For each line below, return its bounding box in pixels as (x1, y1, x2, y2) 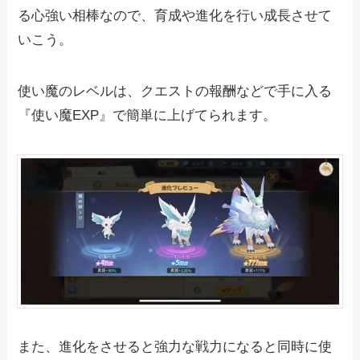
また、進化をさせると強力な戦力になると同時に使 (18, 339, 333, 355)
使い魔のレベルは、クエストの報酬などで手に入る (18, 83, 333, 99)
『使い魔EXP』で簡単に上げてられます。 (18, 107, 277, 123)
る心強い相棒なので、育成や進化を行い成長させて (18, 7, 333, 23)
